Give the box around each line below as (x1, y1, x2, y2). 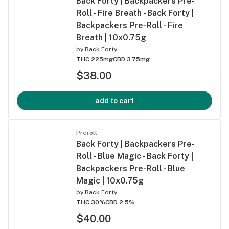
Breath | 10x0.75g (76, 32, 146, 42)
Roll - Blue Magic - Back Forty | (76, 151, 193, 161)
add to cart (95, 96, 134, 105)
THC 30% (76, 198, 105, 206)
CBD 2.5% (105, 198, 135, 206)
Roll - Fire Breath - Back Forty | (76, 8, 194, 18)
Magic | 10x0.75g (76, 175, 144, 186)
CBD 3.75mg (113, 55, 150, 63)
